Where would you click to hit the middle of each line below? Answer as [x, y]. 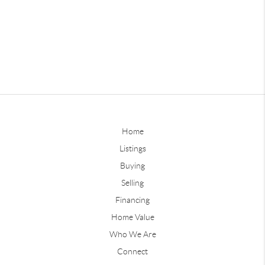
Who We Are [132, 234]
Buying [132, 165]
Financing [132, 200]
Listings [132, 148]
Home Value [132, 217]
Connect [132, 251]
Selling [132, 182]
